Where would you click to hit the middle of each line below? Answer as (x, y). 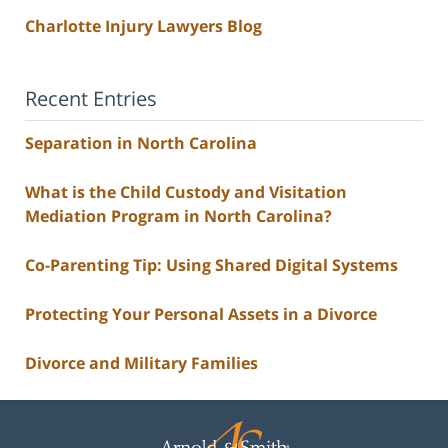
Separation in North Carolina (141, 143)
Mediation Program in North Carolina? (178, 216)
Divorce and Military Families (141, 363)
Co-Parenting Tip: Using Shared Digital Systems (211, 265)
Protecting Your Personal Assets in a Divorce (201, 314)
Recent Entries (91, 99)
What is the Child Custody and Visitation (186, 192)
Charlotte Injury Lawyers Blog (143, 26)
